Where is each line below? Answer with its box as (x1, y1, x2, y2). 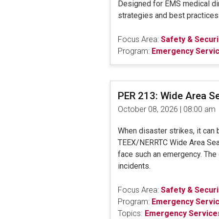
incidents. (117, 161, 153, 171)
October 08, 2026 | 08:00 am (117, 104, 216, 114)
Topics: (117, 208, 142, 218)
